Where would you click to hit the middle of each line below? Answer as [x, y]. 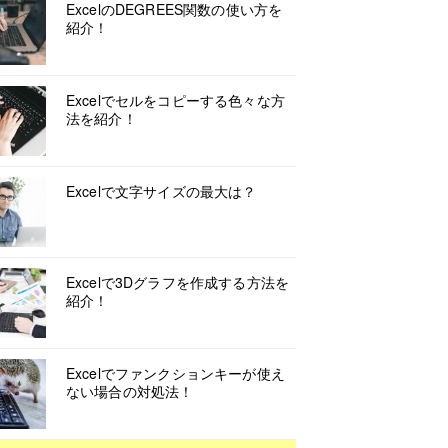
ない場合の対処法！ [130, 391]
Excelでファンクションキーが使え [175, 373]
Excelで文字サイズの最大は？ [161, 191]
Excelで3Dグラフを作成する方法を [178, 282]
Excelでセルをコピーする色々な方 [175, 100]
